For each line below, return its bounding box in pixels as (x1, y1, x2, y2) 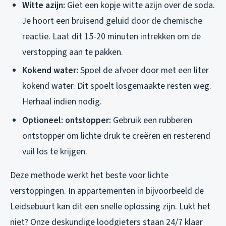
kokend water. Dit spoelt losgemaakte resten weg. (22, 80, 211, 93)
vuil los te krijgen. (22, 145, 87, 158)
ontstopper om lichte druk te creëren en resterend (22, 130, 210, 143)
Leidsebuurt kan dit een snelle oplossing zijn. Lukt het (10, 200, 210, 213)
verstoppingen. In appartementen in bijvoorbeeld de (10, 185, 204, 198)
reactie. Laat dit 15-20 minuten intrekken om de (22, 30, 201, 43)
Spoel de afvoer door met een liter (78, 64, 209, 77)
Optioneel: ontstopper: (22, 114, 111, 127)
